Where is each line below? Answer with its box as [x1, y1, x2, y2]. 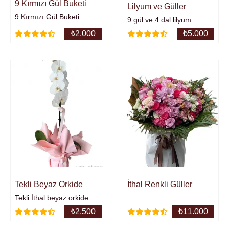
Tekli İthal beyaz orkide [15, 194, 88, 202]
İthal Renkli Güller [127, 180, 192, 189]
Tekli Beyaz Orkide [15, 180, 83, 189]
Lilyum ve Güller [127, 2, 186, 11]
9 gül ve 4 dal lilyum [127, 15, 191, 24]
